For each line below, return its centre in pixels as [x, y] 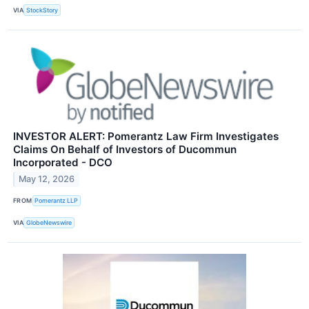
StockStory [42, 10]
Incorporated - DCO [63, 162]
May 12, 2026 [47, 179]
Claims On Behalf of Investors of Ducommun [125, 149]
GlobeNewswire [49, 223]
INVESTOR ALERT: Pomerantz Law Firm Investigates [146, 136]
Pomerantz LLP [57, 201]
